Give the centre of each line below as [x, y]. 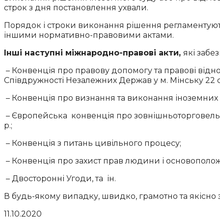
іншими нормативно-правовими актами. [89, 35]
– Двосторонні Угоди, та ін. [60, 179]
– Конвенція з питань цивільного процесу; [93, 143]
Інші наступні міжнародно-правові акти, [94, 53]
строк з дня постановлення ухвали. [76, 8]
